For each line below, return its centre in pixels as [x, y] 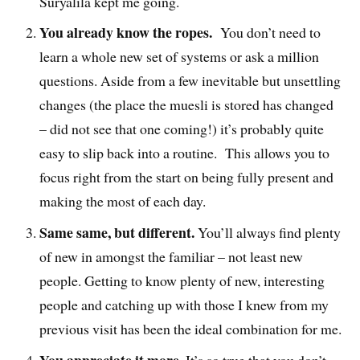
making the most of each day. [123, 201]
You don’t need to [268, 33]
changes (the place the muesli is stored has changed [187, 105]
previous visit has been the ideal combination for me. [191, 329]
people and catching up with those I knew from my [184, 305]
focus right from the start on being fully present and [187, 177]
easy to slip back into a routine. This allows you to [185, 153]
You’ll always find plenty [268, 233]
